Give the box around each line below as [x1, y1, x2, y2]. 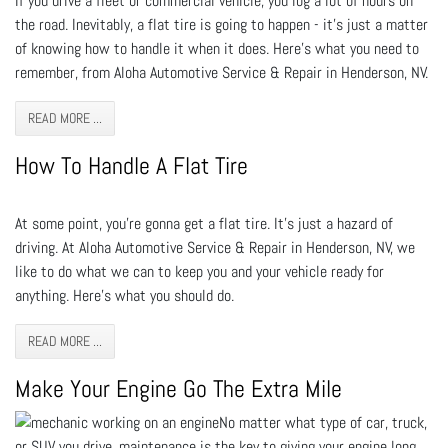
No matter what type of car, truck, [219, 411, 427, 433]
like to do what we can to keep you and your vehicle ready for [15, 260, 384, 282]
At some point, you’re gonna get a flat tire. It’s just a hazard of [15, 212, 393, 234]
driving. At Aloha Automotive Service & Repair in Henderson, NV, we [15, 236, 415, 258]
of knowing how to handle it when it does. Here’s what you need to [15, 37, 419, 59]
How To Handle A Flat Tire [15, 149, 248, 181]
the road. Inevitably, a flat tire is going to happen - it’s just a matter [15, 13, 428, 35]
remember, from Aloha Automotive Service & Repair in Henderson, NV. [15, 61, 428, 83]
